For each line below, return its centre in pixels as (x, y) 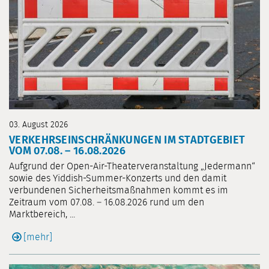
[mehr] (38, 237)
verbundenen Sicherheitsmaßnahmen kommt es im (119, 190)
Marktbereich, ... (42, 214)
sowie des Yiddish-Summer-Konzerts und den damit (118, 178)
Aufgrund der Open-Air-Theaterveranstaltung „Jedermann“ (132, 166)
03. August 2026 (38, 125)
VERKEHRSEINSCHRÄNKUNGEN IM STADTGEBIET (127, 140)
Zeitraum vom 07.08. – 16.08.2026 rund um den (107, 202)
